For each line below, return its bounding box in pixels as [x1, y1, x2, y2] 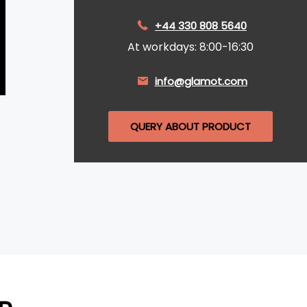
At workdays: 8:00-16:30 [127, 39, 254, 55]
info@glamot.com [154, 73, 247, 88]
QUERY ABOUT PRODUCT [130, 119, 251, 134]
